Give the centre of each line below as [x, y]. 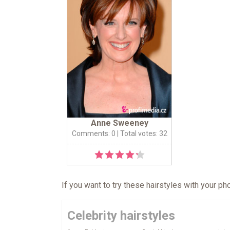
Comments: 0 [93, 134]
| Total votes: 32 [141, 134]
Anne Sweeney [119, 123]
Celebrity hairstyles [121, 216]
